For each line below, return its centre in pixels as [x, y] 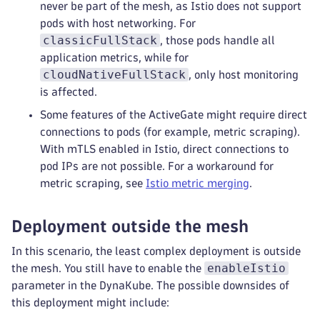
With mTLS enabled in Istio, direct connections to [164, 149]
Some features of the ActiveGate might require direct [174, 115]
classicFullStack [100, 40]
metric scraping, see [93, 183]
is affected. [69, 92]
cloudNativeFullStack [114, 75]
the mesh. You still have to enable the [108, 268]
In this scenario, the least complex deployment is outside [156, 251]
